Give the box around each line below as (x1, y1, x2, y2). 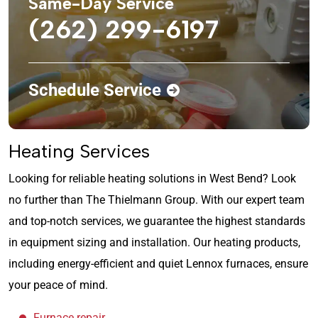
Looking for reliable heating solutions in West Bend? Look (9, 171, 296, 185)
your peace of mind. (9, 278, 108, 292)
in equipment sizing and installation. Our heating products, (9, 235, 300, 249)
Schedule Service (28, 79, 161, 100)
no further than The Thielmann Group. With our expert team (9, 192, 305, 207)
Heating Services (9, 139, 150, 163)
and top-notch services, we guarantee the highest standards (9, 214, 305, 228)
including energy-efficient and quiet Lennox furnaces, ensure (9, 256, 308, 270)
